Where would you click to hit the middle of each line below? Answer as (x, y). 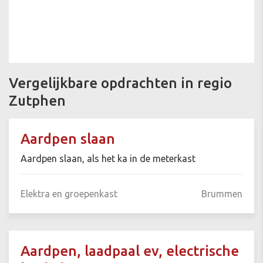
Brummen (222, 194)
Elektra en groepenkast (69, 194)
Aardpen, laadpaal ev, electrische (130, 251)
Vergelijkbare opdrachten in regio (120, 83)
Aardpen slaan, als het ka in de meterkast (108, 159)
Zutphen (37, 101)
